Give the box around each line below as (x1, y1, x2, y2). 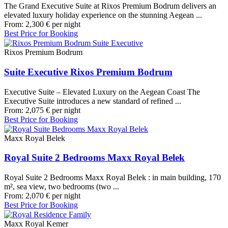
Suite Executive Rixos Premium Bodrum (4, 66, 173, 77)
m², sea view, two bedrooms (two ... (4, 182, 119, 191)
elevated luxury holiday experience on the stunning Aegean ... (4, 11, 202, 20)
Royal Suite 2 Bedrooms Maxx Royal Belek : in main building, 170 (4, 173, 221, 182)
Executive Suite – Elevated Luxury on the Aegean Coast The (4, 87, 200, 96)
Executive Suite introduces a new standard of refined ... (4, 96, 181, 105)
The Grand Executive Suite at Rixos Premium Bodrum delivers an (4, 2, 216, 11)
